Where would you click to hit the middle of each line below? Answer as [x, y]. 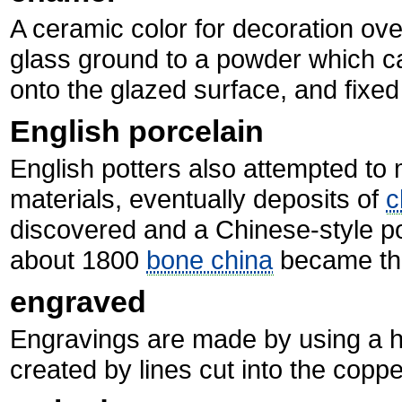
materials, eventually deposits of [198, 199]
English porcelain [137, 131]
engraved [79, 301]
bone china [210, 260]
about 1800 [79, 260]
